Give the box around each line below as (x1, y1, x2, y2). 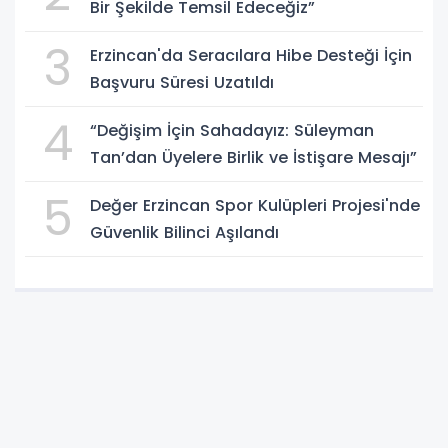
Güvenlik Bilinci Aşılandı (90, 220, 279, 244)
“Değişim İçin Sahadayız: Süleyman (90, 118, 374, 142)
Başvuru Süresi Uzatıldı (90, 70, 274, 94)
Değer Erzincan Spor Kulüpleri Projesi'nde (90, 193, 420, 217)
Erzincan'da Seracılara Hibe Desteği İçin (90, 43, 317, 67)
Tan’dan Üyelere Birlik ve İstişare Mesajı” (90, 145, 417, 169)
